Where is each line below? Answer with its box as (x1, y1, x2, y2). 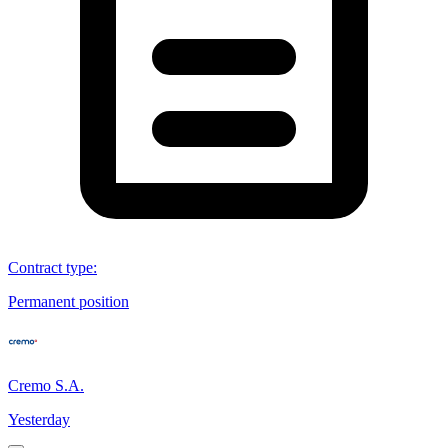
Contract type (8, 258, 93, 276)
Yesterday (8, 410, 70, 428)
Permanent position (8, 292, 129, 310)
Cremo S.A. (8, 376, 84, 394)
